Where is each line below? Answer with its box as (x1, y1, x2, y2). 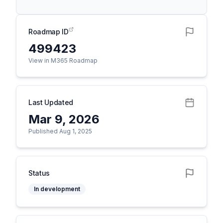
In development (34, 185, 80, 193)
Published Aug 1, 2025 (28, 127, 92, 135)
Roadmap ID (28, 27, 69, 36)
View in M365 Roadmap (28, 57, 98, 64)
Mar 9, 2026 (28, 112, 100, 126)
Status (28, 169, 50, 177)
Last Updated (28, 98, 73, 107)
